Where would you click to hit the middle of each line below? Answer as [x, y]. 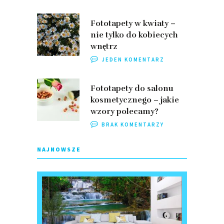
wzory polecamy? [124, 112]
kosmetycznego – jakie [135, 100]
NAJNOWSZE [59, 149]
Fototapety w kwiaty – [133, 24]
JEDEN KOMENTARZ [133, 60]
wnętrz [104, 47]
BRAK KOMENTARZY [133, 125]
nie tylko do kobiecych [134, 35]
